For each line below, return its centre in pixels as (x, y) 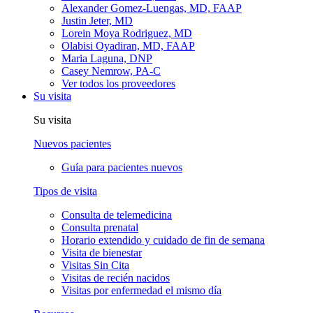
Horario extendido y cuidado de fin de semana (163, 240)
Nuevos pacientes (72, 143)
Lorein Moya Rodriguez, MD (127, 33)
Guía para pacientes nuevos (122, 167)
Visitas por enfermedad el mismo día (141, 290)
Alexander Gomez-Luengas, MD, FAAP (152, 8)
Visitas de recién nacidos (116, 277)
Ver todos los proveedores (118, 83)
